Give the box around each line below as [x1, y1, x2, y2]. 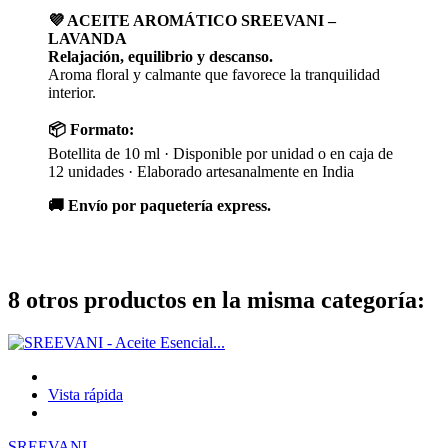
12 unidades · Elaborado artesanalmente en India [48, 162, 354, 180]
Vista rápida [48, 385, 123, 403]
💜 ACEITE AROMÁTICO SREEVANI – [48, 11, 336, 29]
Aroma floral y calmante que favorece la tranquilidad [48, 65, 380, 83]
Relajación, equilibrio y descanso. [48, 47, 273, 65]
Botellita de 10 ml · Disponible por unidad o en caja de [48, 144, 393, 162]
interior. [48, 83, 96, 101]
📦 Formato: [48, 120, 134, 138]
